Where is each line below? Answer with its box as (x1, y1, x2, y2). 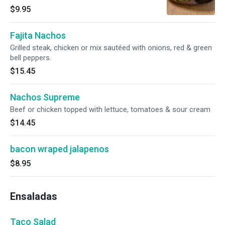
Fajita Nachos (10, 30, 66, 41)
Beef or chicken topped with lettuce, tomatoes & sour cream (10, 105, 210, 114)
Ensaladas (10, 190, 57, 202)
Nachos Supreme (10, 92, 80, 102)
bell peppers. (10, 53, 51, 62)
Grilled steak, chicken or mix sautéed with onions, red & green (10, 43, 212, 52)
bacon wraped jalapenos (10, 144, 109, 154)
